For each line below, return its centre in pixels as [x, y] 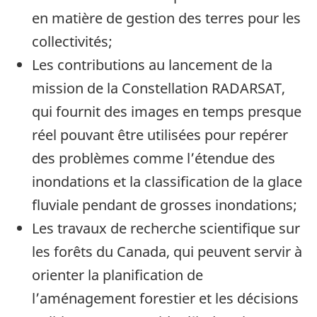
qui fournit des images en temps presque [167, 112]
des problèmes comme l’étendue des [154, 158]
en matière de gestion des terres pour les [166, 18]
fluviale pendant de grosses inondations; [165, 205]
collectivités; [72, 42]
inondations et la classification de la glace [167, 182]
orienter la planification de [117, 275]
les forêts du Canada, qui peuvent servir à [167, 252]
